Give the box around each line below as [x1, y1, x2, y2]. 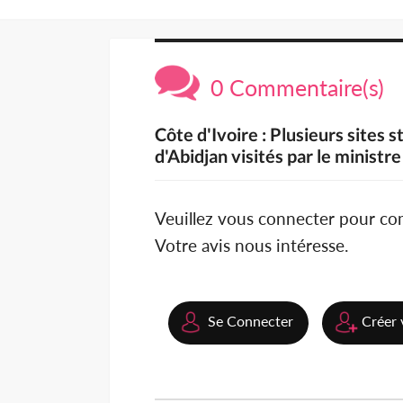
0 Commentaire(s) [200, 74, 384, 102]
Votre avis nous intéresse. [155, 235, 348, 256]
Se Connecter [208, 312, 293, 330]
